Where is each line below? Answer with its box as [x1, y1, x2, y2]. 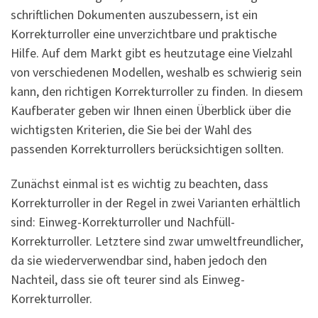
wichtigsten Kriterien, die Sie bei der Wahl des [11, 121, 252, 138]
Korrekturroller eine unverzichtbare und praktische [11, 25, 277, 42]
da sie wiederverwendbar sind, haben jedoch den [11, 252, 267, 269]
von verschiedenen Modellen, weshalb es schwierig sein [11, 63, 302, 80]
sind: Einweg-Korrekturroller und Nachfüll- [11, 214, 235, 231]
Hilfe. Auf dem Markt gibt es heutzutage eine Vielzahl [11, 44, 292, 61]
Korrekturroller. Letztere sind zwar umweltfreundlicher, [11, 233, 303, 250]
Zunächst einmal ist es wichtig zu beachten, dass [11, 175, 268, 192]
